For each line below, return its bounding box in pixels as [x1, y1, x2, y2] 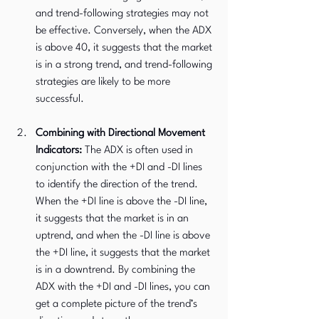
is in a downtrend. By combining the [36, 265, 198, 276]
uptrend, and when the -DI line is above [36, 231, 213, 241]
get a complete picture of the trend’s [36, 299, 200, 310]
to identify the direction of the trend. [36, 179, 201, 190]
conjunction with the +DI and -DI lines [36, 162, 205, 173]
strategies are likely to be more [36, 77, 173, 88]
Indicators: [36, 145, 82, 156]
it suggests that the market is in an [36, 214, 192, 224]
